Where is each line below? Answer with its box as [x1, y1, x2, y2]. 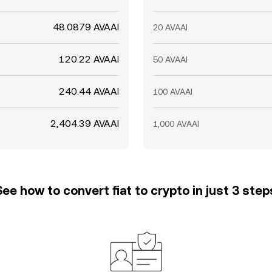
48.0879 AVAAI [53, 21, 119, 33]
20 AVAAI [153, 22, 188, 32]
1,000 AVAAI [153, 119, 199, 129]
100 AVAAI [153, 87, 192, 97]
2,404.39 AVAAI [50, 118, 119, 129]
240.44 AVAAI [59, 86, 119, 97]
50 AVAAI [153, 55, 188, 64]
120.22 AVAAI [59, 53, 119, 65]
